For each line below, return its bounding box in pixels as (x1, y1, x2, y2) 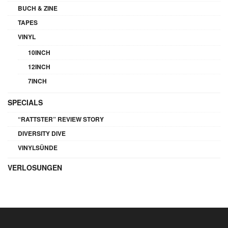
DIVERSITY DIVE (18, 128, 66, 138)
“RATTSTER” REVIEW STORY (18, 114, 104, 124)
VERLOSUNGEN (8, 162, 62, 173)
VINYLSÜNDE (18, 142, 58, 152)
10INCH (28, 47, 50, 57)
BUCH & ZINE (18, 3, 58, 13)
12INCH (28, 62, 50, 71)
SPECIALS (8, 97, 43, 107)
